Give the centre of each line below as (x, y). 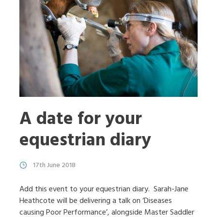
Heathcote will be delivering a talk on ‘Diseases (96, 201)
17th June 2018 (54, 166)
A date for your (81, 120)
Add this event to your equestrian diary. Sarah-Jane (104, 190)
